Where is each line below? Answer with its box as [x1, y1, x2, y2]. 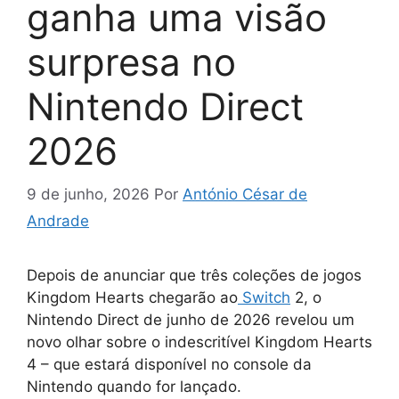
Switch [238, 289, 290, 307]
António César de [183, 185, 307, 204]
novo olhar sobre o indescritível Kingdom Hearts [27, 333, 372, 352]
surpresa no [27, 38, 236, 85]
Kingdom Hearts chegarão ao [27, 289, 238, 307]
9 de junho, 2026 [27, 185, 150, 204]
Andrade [27, 212, 89, 231]
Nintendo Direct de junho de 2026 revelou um [27, 311, 354, 330]
